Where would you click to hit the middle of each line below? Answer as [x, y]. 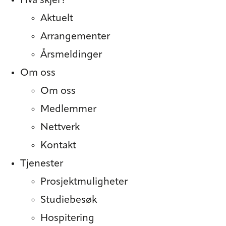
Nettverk [60, 128]
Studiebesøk [69, 201]
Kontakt [58, 146]
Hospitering [67, 219]
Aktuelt [57, 19]
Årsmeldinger [71, 55]
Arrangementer [75, 37]
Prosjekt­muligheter [84, 182]
